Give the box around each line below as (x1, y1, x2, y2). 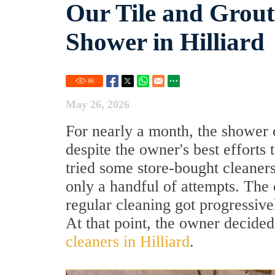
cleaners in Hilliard (66, 233, 190, 250)
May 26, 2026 (66, 98, 130, 110)
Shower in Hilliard (66, 28, 265, 56)
